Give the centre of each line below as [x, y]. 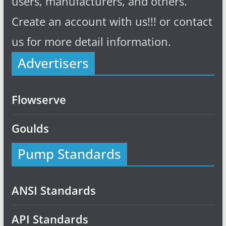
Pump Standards [69, 154]
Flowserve [39, 100]
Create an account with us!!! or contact [112, 21]
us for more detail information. [91, 42]
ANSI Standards [53, 190]
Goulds [30, 128]
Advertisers [53, 63]
